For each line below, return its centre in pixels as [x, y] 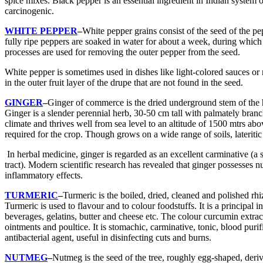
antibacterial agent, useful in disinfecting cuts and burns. [108, 237]
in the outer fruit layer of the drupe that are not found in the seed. [124, 82]
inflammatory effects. [44, 175]
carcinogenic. [29, 11]
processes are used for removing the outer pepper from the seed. [122, 52]
